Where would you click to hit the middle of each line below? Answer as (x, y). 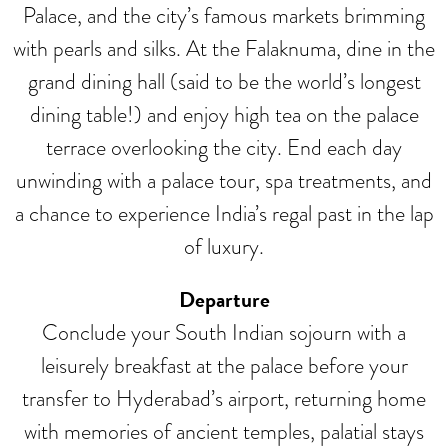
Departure (224, 299)
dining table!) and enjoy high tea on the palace (224, 114)
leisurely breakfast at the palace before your (224, 365)
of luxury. (224, 246)
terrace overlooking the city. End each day (224, 147)
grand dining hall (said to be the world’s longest (224, 81)
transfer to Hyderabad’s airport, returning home (224, 398)
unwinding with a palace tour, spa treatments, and (224, 180)
